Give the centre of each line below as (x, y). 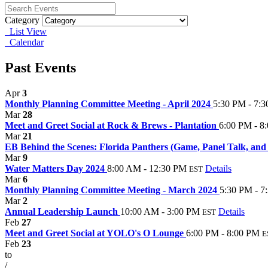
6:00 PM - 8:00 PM (223, 233)
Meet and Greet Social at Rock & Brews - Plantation (112, 125)
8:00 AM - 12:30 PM (147, 168)
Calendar (24, 42)
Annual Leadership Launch (63, 211)
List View (26, 31)
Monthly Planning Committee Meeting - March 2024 (112, 190)
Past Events (40, 67)
